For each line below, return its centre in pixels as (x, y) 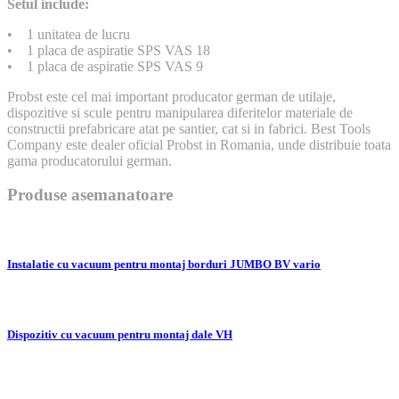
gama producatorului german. (90, 160)
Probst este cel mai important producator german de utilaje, (171, 96)
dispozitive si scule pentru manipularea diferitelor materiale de (180, 112)
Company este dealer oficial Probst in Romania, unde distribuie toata (199, 144)
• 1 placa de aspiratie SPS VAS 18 (109, 50)
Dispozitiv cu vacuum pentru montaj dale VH (120, 334)
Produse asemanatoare (90, 195)
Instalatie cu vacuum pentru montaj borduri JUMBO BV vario (164, 265)
